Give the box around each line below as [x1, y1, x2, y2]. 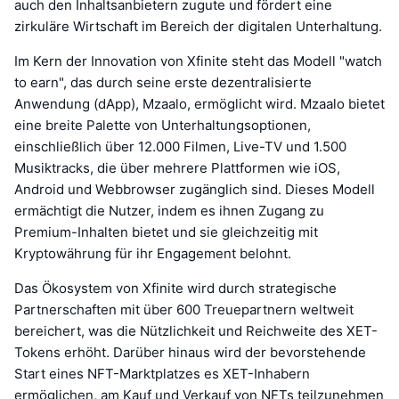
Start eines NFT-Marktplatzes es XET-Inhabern [14, 364, 310, 382]
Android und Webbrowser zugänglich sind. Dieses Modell [14, 180, 375, 198]
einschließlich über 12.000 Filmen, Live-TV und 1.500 [14, 137, 346, 155]
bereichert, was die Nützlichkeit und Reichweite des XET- [14, 322, 378, 339]
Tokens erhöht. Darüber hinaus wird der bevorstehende [14, 343, 366, 361]
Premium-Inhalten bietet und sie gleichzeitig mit [14, 223, 318, 240]
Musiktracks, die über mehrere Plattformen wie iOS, [14, 159, 340, 176]
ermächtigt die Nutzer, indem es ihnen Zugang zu [14, 201, 324, 219]
